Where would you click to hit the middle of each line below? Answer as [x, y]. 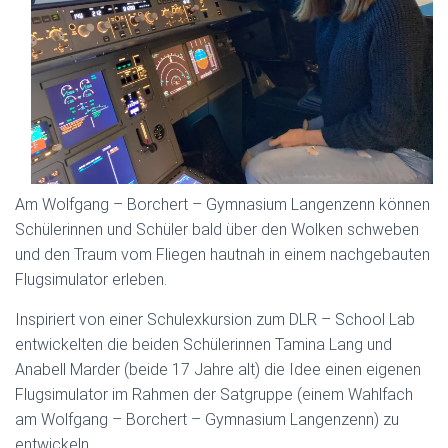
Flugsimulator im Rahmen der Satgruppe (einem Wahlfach [214, 394]
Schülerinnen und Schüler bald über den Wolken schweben [217, 229]
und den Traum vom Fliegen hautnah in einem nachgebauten [222, 254]
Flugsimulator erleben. [91, 279]
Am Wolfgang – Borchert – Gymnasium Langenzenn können [222, 204]
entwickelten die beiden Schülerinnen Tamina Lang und [203, 344]
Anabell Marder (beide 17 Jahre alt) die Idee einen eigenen [218, 369]
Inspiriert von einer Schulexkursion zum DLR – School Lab [215, 319]
